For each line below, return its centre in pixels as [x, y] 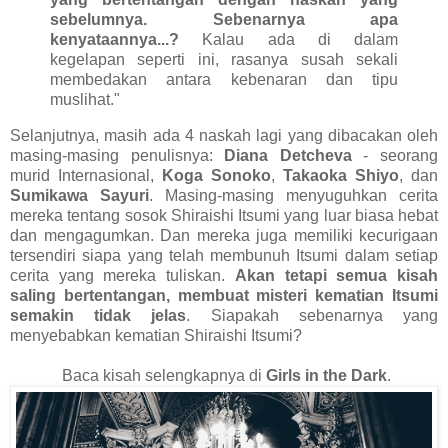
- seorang [395, 155]
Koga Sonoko [216, 175]
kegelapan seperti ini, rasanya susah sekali [224, 59]
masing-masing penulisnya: [117, 155]
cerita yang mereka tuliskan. [122, 275]
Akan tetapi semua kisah [336, 275]
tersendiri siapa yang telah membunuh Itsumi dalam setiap [224, 255]
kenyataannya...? [114, 39]
